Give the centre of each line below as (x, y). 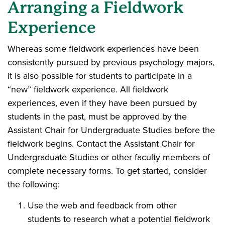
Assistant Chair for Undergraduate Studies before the (111, 130)
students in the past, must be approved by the (97, 117)
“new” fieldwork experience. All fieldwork (88, 89)
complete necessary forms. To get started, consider (107, 171)
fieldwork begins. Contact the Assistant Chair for (101, 144)
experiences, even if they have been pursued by (102, 103)
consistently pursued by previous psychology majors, (111, 62)
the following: (34, 184)
